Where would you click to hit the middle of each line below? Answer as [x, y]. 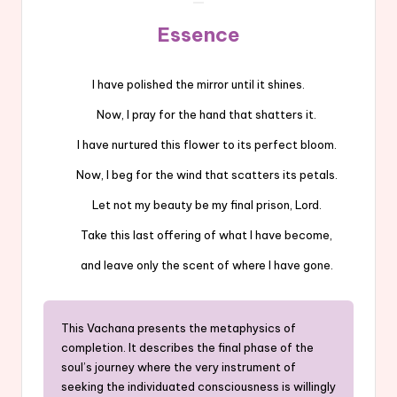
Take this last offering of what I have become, [198, 234]
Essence [198, 34]
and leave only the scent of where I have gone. [198, 265]
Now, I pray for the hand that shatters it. [198, 114]
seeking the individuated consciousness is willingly [198, 386]
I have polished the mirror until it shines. [198, 84]
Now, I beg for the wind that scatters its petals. [198, 174]
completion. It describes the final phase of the [187, 347]
